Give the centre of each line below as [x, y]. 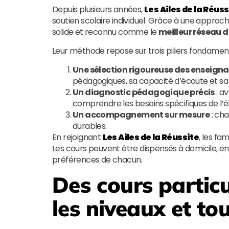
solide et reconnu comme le [105, 32]
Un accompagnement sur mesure [141, 115]
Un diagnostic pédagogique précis [144, 92]
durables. [90, 126]
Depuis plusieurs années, [98, 9]
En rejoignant [77, 137]
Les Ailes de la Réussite [151, 137]
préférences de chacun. [97, 160]
